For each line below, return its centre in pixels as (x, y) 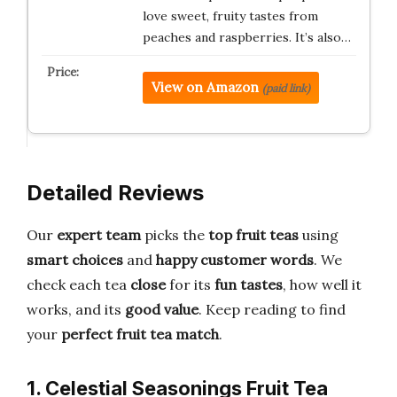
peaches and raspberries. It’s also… (246, 38)
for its (190, 284)
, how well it (322, 284)
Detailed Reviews (115, 193)
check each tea (78, 284)
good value (162, 309)
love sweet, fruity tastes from (230, 16)
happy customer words (235, 260)
